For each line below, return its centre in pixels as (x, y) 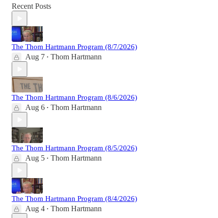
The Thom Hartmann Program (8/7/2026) (74, 47)
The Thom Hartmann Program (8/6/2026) (74, 98)
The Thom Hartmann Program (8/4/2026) (74, 199)
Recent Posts (31, 6)
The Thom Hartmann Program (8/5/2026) (74, 148)
